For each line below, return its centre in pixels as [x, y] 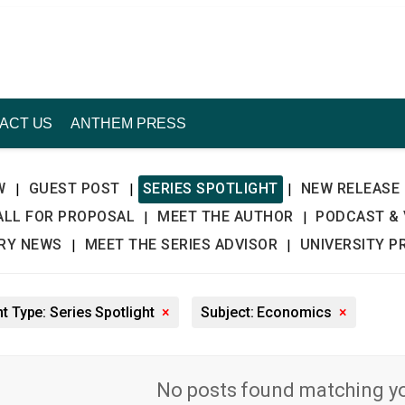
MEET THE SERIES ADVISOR [181, 245]
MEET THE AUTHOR [226, 217]
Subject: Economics [268, 312]
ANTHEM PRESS [129, 123]
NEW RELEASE [350, 188]
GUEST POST [74, 188]
